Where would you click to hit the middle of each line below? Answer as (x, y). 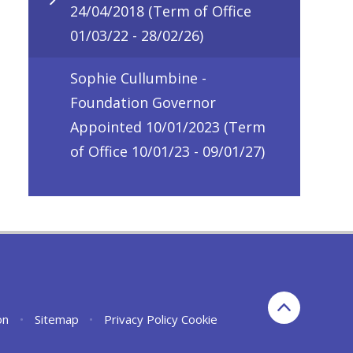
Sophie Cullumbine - (138, 78)
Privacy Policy (141, 320)
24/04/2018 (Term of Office (161, 11)
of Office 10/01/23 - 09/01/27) (167, 152)
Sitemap (56, 320)
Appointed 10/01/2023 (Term (168, 127)
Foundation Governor (143, 103)
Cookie (200, 320)
